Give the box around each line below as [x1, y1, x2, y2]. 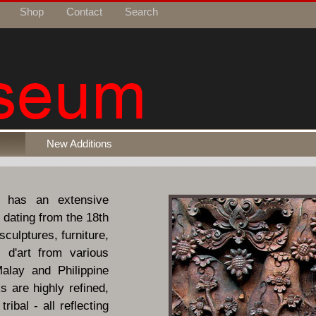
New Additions [46, 137, 112, 150]
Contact [66, 6, 102, 18]
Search [125, 6, 158, 18]
